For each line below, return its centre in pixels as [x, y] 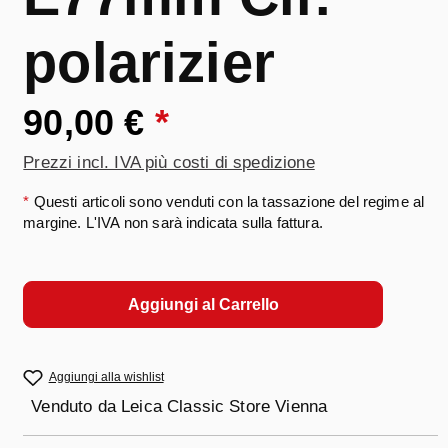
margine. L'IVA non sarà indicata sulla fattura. [173, 223]
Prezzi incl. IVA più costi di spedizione [169, 162]
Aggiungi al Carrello [203, 304]
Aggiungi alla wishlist [106, 377]
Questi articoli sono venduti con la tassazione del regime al [227, 202]
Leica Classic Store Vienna [224, 407]
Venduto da [76, 407]
